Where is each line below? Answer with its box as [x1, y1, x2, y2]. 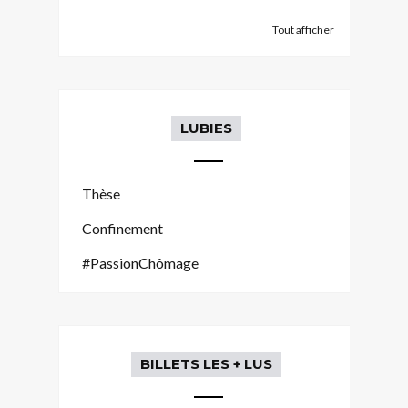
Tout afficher [272, 22, 334, 36]
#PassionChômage [82, 253, 199, 271]
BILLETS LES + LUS [139, 354, 272, 372]
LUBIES [179, 118, 232, 137]
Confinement [82, 219, 163, 237]
